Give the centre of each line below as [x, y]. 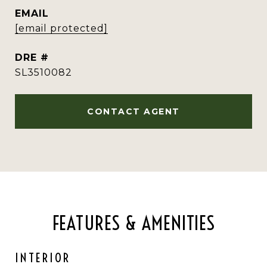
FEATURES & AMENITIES [133, 223]
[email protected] [61, 28]
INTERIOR [43, 257]
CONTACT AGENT [133, 111]
